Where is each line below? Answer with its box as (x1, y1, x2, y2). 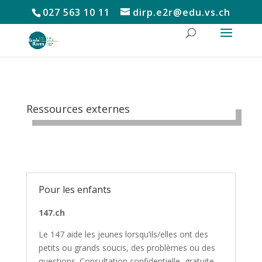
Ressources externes (26, 102, 130, 116)
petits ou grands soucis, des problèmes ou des (38, 242, 215, 253)
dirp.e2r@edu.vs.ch (132, 6, 230, 19)
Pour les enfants (38, 183, 111, 196)
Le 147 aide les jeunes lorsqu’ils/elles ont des (38, 229, 208, 240)
